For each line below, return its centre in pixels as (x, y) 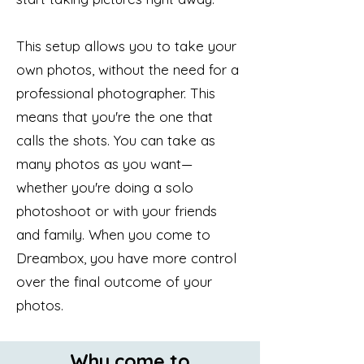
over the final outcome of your (114, 282)
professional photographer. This (116, 93)
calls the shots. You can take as (116, 140)
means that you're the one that (115, 117)
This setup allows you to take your (126, 46)
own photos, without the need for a (128, 69)
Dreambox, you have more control (126, 258)
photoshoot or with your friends (117, 211)
